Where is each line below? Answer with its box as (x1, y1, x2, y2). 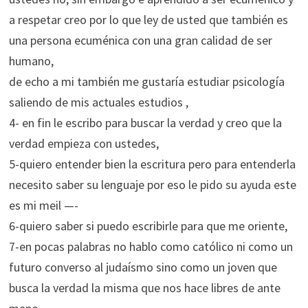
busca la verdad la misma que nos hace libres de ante (8, 280, 280, 296)
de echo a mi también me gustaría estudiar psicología (8, 74, 285, 89)
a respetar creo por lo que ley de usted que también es (8, 12, 288, 27)
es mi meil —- (8, 197, 78, 213)
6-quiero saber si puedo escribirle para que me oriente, (8, 218, 287, 234)
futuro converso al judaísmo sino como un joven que (8, 259, 277, 275)
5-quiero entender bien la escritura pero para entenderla (8, 156, 296, 172)
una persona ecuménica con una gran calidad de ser (8, 32, 272, 48)
